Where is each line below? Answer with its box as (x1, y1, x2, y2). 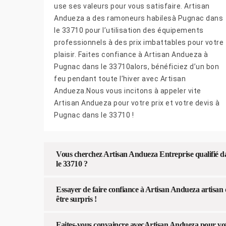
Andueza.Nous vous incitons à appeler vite (54, 87, 201, 95)
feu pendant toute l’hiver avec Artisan (54, 75, 186, 83)
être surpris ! (56, 195, 96, 204)
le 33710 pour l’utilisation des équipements (54, 26, 204, 35)
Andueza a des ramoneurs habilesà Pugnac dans (54, 14, 223, 23)
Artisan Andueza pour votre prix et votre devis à (54, 99, 219, 107)
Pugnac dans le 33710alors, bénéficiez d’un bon (54, 63, 219, 71)
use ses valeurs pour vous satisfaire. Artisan (54, 2, 210, 11)
